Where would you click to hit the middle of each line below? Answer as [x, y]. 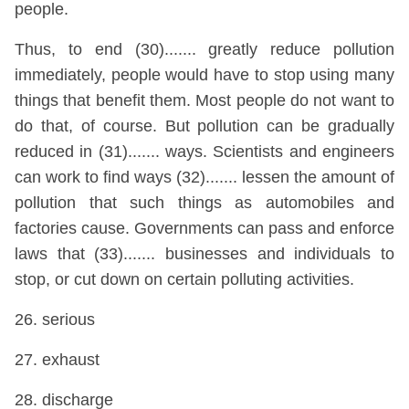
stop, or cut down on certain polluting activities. [184, 279]
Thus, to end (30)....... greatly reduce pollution [204, 49]
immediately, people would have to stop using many [204, 75]
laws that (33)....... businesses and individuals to [204, 254]
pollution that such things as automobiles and [204, 203]
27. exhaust [57, 360]
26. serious [55, 320]
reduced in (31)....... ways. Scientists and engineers [204, 152]
